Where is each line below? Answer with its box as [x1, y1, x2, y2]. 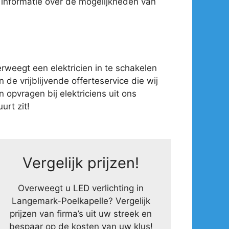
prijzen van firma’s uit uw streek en [10, 208, 152, 219]
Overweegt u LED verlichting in [18, 182, 144, 193]
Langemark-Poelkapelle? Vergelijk [11, 195, 150, 206]
